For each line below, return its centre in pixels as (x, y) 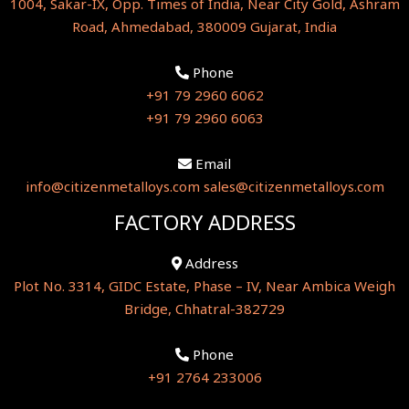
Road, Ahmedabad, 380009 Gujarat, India (204, 26)
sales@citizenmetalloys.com (294, 186)
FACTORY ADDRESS (204, 222)
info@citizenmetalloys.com (114, 186)
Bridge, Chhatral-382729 (204, 308)
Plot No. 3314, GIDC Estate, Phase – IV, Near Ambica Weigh (204, 285)
